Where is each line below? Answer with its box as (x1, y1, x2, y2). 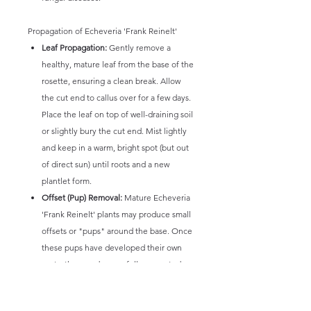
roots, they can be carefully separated (42, 259, 181, 269)
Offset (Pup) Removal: (42, 192, 122, 203)
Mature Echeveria (122, 192, 190, 203)
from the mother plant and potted (42, 276, 167, 286)
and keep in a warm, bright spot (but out (42, 142, 189, 153)
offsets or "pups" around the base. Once (42, 226, 192, 236)
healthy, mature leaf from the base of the (42, 59, 194, 69)
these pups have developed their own (42, 242, 182, 253)
